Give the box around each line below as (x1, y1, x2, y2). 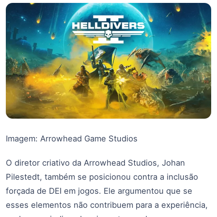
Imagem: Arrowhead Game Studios (6, 133, 138, 143)
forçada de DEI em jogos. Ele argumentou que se (6, 186, 192, 196)
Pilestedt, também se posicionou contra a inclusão (6, 171, 198, 182)
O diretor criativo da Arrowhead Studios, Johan (6, 157, 185, 168)
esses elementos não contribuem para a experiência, (6, 200, 208, 210)
